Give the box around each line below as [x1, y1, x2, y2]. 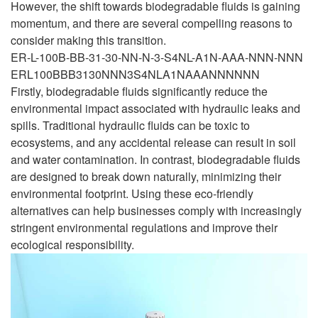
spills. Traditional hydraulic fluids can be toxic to [11, 116, 250, 133]
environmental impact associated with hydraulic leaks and [11, 99, 300, 116]
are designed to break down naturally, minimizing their [11, 168, 281, 185]
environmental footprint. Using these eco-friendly [11, 185, 253, 202]
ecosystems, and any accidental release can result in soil [11, 133, 296, 150]
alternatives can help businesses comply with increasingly [11, 202, 302, 219]
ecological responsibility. [11, 236, 134, 253]
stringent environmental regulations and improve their [11, 219, 278, 236]
